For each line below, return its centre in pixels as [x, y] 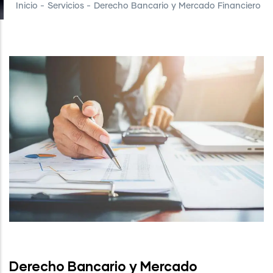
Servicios [66, 6]
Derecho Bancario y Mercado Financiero [177, 6]
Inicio [27, 6]
